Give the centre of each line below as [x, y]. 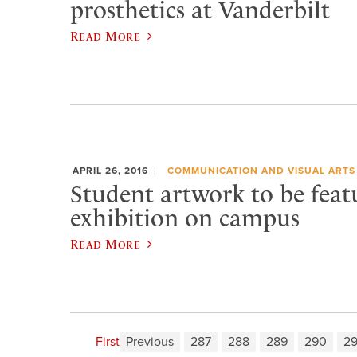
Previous [150, 342]
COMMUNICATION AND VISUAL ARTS [261, 170]
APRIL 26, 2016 [110, 170]
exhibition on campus [185, 218]
